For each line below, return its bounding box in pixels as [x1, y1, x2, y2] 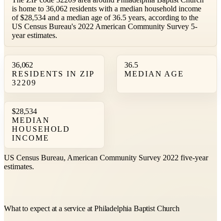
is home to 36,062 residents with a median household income [12, 4, 201, 13]
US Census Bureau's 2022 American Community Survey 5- [12, 22, 197, 31]
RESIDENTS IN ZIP [12, 70, 94, 78]
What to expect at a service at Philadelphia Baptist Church [4, 204, 180, 213]
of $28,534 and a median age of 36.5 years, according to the [12, 13, 198, 22]
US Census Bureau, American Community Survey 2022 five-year [4, 153, 208, 162]
